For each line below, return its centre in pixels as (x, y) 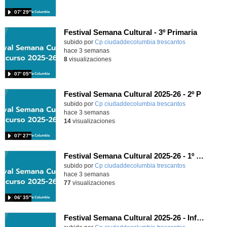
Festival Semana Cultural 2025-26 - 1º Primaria (200, 156)
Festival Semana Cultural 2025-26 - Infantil (200, 218)
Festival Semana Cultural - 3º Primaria (130, 32)
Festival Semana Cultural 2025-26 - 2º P (132, 94)
